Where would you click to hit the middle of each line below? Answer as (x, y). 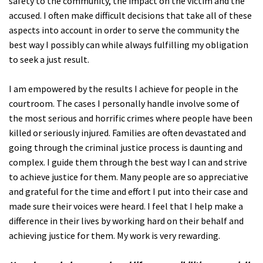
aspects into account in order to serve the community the (124, 30)
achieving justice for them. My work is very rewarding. (114, 235)
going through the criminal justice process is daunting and (126, 147)
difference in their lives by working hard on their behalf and (126, 220)
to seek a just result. (49, 59)
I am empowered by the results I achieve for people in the (124, 88)
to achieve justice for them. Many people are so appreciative (129, 176)
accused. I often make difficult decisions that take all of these (130, 15)
